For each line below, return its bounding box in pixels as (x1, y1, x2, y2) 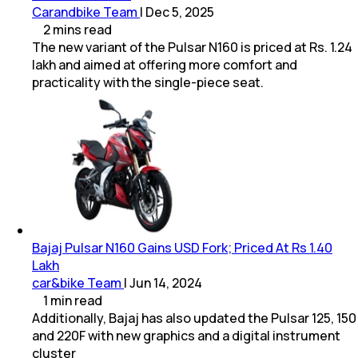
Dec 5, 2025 (145, 2, 214, 21)
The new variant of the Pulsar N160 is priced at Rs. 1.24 (32, 38, 352, 56)
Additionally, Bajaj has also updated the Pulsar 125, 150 (32, 308, 356, 327)
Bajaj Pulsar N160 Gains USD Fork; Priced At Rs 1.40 (32, 238, 332, 257)
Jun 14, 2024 (129, 273, 202, 292)
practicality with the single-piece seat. (32, 73, 264, 91)
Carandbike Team (32, 2, 137, 21)
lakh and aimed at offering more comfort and (32, 55, 297, 74)
